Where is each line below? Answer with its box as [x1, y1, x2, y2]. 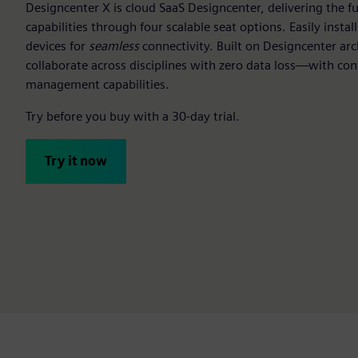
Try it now [45, 153, 107, 169]
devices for [26, 38, 89, 54]
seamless [89, 38, 139, 54]
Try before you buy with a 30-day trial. [26, 108, 240, 124]
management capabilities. [26, 76, 169, 92]
